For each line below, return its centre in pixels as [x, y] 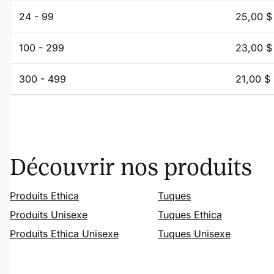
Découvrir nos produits [131, 167]
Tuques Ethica [190, 214]
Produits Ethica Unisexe [64, 233]
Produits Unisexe [49, 214]
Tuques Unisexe [194, 233]
